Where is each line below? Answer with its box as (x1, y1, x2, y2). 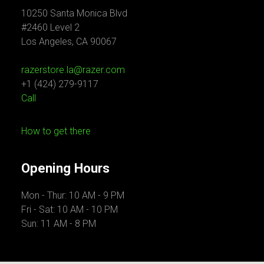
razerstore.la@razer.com (21, 64, 125, 75)
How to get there (21, 125, 91, 137)
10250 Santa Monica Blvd (21, 7, 127, 19)
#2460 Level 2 (21, 21, 80, 33)
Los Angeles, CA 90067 (21, 35, 117, 47)
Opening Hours (21, 160, 110, 176)
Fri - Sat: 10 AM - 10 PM (21, 203, 118, 215)
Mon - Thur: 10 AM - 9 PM (21, 189, 124, 201)
